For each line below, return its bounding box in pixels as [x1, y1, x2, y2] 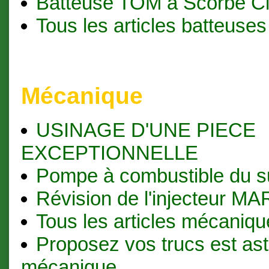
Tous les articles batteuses [35, 14, 267, 37]
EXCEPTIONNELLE [21, 142, 198, 165]
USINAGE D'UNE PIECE [35, 119, 256, 142]
